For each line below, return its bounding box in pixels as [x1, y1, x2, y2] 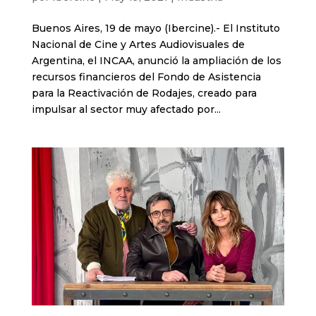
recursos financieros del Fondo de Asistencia [31, 70, 261, 83]
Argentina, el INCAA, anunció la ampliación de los [31, 54, 281, 67]
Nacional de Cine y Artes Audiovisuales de [31, 37, 245, 51]
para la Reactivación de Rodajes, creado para [31, 86, 257, 99]
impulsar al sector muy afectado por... [31, 102, 221, 116]
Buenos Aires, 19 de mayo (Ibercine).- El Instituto [31, 21, 280, 35]
